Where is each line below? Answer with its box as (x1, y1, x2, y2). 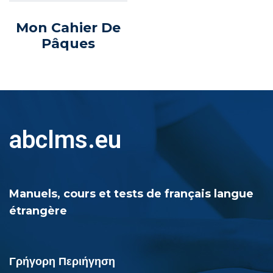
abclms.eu (9, 125, 121, 154)
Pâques (41, 35, 95, 52)
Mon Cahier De (15, 19, 121, 36)
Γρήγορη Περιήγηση (9, 254, 115, 268)
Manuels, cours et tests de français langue (9, 186, 253, 200)
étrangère (9, 204, 67, 218)
